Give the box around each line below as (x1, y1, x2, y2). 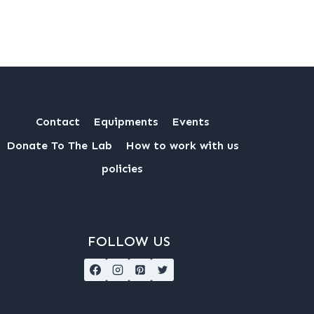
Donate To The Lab (6, 138, 112, 152)
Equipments (93, 115, 158, 129)
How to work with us (125, 138, 238, 152)
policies (102, 162, 143, 176)
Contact (36, 115, 81, 129)
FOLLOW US (88, 232, 170, 250)
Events (171, 115, 209, 129)
